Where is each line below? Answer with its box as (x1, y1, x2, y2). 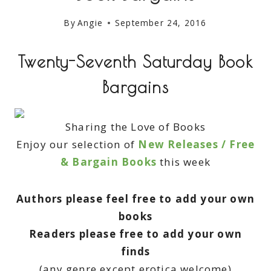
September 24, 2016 (114, 17, 207, 29)
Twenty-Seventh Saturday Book (18, 51, 253, 72)
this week (157, 155, 211, 169)
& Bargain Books (60, 155, 157, 169)
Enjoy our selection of (16, 137, 139, 152)
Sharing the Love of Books (65, 120, 206, 134)
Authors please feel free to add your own (16, 192, 255, 206)
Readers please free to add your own (28, 227, 242, 241)
